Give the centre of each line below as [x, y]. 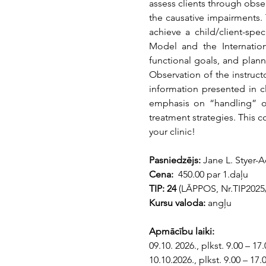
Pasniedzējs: [176, 160]
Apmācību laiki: [181, 231]
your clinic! [172, 132]
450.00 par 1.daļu [212, 174]
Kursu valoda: [177, 203]
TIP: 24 [164, 189]
